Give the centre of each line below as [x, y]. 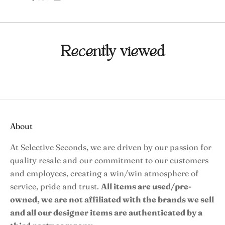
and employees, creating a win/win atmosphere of [104, 174]
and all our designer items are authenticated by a [106, 213]
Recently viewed [113, 52]
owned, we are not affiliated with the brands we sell [112, 200]
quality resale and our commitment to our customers [109, 160]
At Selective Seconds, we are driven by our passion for [111, 147]
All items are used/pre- [146, 187]
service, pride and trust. [55, 187]
